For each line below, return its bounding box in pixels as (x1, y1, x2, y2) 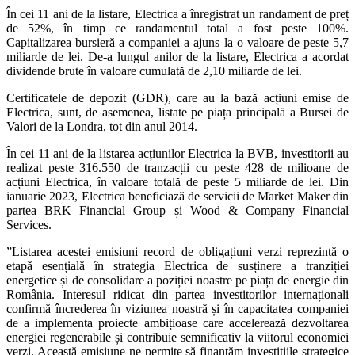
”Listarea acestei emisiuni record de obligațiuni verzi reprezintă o (6, 244, 349, 258)
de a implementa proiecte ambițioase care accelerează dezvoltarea (6, 315, 349, 330)
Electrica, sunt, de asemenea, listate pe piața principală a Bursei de (6, 105, 349, 119)
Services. (6, 217, 52, 231)
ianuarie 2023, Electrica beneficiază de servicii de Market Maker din (6, 189, 349, 203)
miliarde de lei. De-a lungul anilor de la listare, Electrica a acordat (6, 49, 349, 63)
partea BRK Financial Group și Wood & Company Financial (6, 203, 349, 217)
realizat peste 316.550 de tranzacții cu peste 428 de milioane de (6, 160, 349, 174)
